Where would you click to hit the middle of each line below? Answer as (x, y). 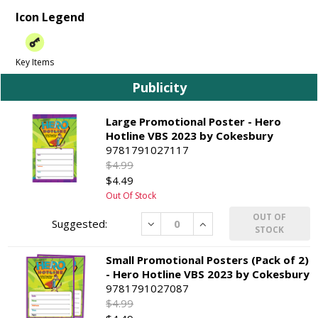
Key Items (34, 62)
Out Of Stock (131, 196)
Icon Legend (50, 17)
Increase (222, 223)
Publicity (159, 88)
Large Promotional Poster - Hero (194, 122)
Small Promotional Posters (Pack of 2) (208, 260)
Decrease (172, 223)
